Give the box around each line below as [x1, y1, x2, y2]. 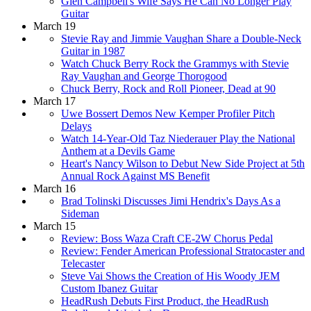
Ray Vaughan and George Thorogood [61, 69, 227, 82]
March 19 [33, 19, 76, 32]
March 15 [33, 219, 76, 232]
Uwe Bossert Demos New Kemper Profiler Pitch [61, 107, 275, 119]
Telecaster [61, 257, 105, 269]
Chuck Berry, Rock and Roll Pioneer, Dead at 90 [61, 82, 276, 94]
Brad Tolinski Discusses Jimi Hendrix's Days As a [61, 194, 280, 207]
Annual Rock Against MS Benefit [61, 169, 210, 182]
